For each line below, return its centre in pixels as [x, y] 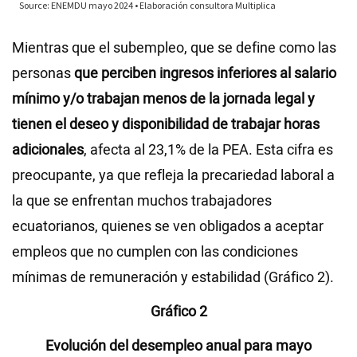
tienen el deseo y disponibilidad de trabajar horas [166, 125]
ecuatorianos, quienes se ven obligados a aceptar [168, 227]
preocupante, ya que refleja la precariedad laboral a [173, 176]
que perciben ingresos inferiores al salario [205, 74]
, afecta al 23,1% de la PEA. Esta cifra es [208, 151]
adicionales [48, 151]
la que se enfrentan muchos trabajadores [142, 202]
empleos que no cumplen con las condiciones [155, 253]
